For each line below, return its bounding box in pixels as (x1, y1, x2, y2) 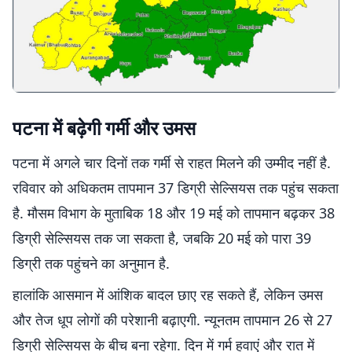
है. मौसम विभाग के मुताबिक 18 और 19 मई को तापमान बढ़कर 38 (13, 203, 335, 222)
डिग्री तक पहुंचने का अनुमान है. (13, 253, 170, 273)
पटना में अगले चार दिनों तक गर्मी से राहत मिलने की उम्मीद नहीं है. (13, 152, 331, 172)
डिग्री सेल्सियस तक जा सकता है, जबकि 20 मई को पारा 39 (13, 228, 311, 247)
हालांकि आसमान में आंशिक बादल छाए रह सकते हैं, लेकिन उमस (13, 284, 323, 304)
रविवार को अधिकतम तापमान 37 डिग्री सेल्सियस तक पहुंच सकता (13, 178, 339, 197)
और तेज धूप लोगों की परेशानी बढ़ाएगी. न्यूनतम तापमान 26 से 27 (13, 310, 332, 329)
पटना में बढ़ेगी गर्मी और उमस (13, 114, 196, 141)
